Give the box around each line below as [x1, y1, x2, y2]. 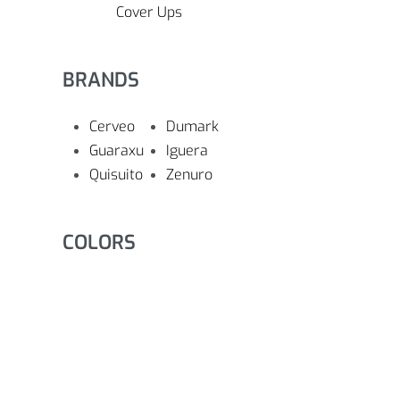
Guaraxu [89, 141, 144, 160]
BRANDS [62, 67, 139, 93]
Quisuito [89, 165, 143, 184]
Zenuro [166, 165, 213, 184]
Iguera [166, 141, 209, 160]
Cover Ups [116, 3, 182, 21]
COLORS [62, 229, 136, 255]
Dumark [166, 117, 220, 136]
